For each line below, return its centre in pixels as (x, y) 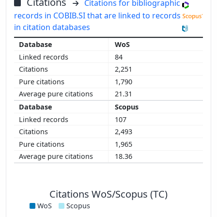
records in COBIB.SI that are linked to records (97, 16)
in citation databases (52, 27)
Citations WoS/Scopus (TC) (108, 194)
